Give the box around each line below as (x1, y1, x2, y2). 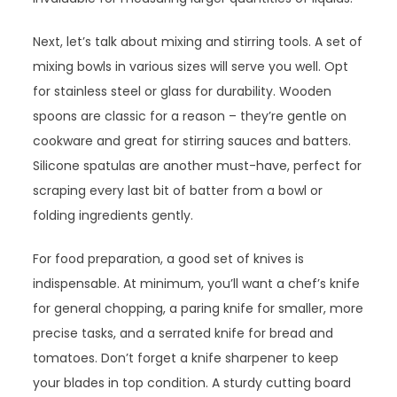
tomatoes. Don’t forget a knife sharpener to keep (33, 349, 339, 368)
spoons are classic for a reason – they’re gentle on (33, 107, 347, 126)
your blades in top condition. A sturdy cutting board (33, 374, 352, 393)
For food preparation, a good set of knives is (33, 250, 305, 269)
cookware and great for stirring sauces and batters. (33, 132, 352, 151)
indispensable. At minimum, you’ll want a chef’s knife (33, 275, 361, 293)
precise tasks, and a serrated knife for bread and (33, 324, 334, 343)
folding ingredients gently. (33, 206, 194, 225)
